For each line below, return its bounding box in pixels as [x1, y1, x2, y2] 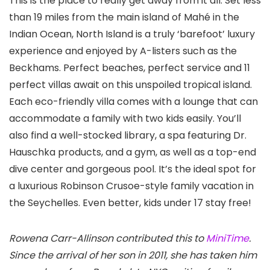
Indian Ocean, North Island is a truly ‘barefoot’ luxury [9, 27, 255, 42]
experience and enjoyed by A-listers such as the [9, 44, 237, 58]
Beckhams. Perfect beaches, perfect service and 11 [9, 61, 250, 75]
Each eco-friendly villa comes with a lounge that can [9, 95, 258, 109]
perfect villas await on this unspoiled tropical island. [9, 78, 252, 92]
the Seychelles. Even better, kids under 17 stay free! [9, 196, 251, 210]
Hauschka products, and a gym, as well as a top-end [9, 145, 256, 160]
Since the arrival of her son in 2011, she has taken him [9, 248, 257, 263]
